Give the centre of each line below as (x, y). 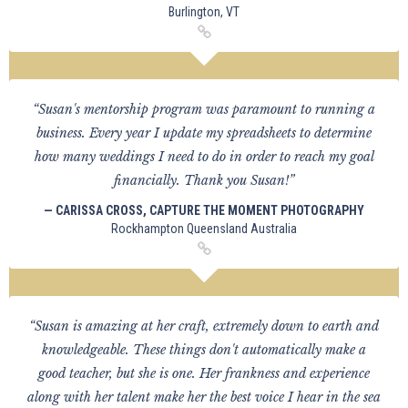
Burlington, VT (204, 12)
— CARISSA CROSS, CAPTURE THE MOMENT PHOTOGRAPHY (204, 210)
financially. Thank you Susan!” (204, 180)
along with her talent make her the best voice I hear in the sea (204, 397)
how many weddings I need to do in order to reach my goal (204, 157)
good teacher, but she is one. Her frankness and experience (204, 373)
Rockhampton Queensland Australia (204, 229)
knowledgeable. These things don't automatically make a (204, 350)
